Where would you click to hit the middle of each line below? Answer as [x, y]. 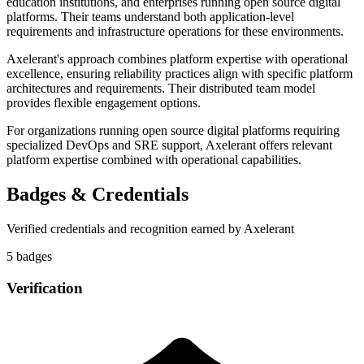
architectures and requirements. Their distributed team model [161, 89]
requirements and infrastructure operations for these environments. [175, 32]
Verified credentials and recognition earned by [125, 229]
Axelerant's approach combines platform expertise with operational [177, 59]
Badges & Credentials [97, 195]
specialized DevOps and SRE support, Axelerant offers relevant [169, 145]
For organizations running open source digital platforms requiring [173, 131]
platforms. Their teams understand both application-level [150, 17]
